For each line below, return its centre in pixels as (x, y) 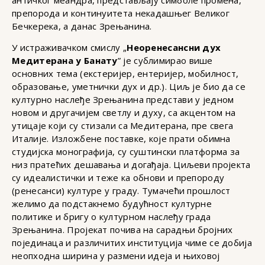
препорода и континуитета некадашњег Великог (121, 13)
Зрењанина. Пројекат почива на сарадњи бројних (122, 230)
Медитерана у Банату (65, 61)
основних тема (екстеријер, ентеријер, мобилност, (125, 74)
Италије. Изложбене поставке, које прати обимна (121, 139)
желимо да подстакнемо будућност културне (112, 204)
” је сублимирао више (165, 61)
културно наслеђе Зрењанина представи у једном (123, 100)
